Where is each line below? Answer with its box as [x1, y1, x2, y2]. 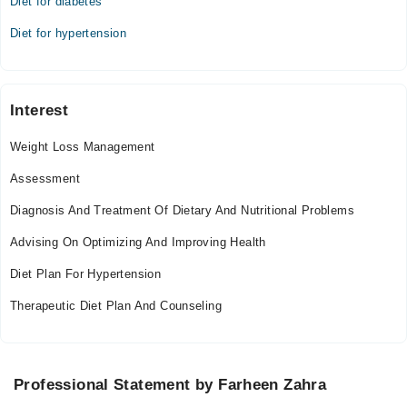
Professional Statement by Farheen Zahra [14, 376, 327, 393]
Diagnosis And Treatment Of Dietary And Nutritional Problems [10, 203, 355, 217]
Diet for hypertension [10, 26, 127, 40]
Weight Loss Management [10, 140, 155, 154]
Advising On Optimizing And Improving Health [10, 235, 266, 249]
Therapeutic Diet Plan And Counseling [10, 299, 223, 313]
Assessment [10, 172, 80, 185]
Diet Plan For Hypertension [10, 267, 162, 281]
